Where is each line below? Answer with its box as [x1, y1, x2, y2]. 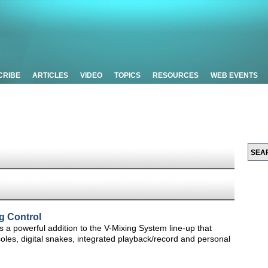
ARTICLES [32, 71, 68, 80]
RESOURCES [153, 71, 199, 80]
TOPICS [114, 71, 141, 80]
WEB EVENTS [211, 71, 258, 80]
